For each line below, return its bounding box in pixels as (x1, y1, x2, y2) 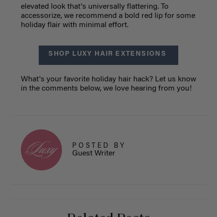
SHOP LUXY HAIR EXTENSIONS (48, 51, 169, 58)
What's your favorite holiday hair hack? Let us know (20, 76, 196, 84)
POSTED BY (72, 142, 126, 150)
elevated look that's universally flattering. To (20, 3, 169, 11)
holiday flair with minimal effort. (20, 21, 128, 30)
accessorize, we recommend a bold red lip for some (20, 12, 195, 20)
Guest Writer (72, 149, 115, 157)
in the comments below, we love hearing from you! (20, 85, 194, 93)
